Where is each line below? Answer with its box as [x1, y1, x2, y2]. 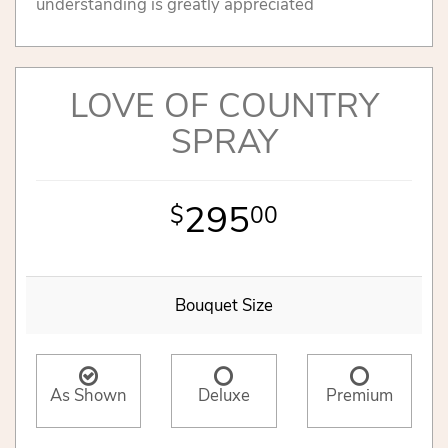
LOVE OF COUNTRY [69, 83, 379, 129]
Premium [325, 383, 393, 407]
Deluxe [197, 383, 250, 407]
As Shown [50, 383, 128, 407]
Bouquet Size [175, 293, 273, 317]
